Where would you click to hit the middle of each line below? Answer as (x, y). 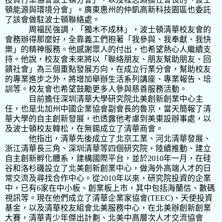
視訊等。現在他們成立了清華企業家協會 (76, 198)
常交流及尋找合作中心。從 (53, 178)
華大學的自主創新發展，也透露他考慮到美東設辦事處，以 (108, 118)
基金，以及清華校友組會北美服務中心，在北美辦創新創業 (108, 208)
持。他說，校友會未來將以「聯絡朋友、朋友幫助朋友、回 (108, 59)
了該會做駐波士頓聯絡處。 (53, 19)
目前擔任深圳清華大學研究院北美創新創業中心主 (116, 99)
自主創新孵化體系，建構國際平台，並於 (76, 158)
